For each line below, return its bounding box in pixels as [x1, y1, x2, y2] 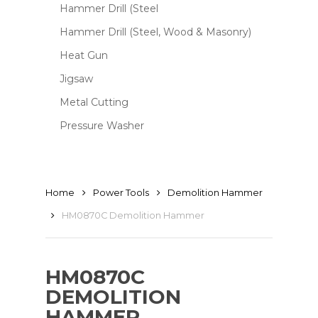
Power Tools [93, 187, 149, 199]
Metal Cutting [60, 96, 128, 109]
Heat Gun [60, 49, 108, 62]
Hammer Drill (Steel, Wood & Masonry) [60, 26, 251, 38]
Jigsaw [60, 72, 93, 85]
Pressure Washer [60, 119, 144, 132]
